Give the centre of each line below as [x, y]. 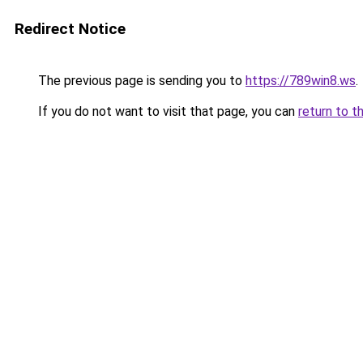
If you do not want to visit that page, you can [167, 111]
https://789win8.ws [301, 81]
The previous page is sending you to [140, 81]
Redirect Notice [70, 29]
